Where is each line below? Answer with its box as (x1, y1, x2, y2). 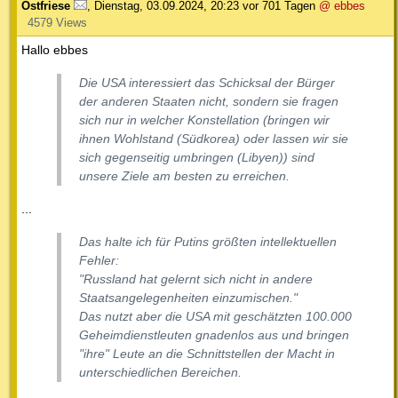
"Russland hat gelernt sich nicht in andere (79, 271, 313, 286)
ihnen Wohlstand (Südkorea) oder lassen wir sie (79, 131, 348, 146)
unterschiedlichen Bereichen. (79, 364, 242, 379)
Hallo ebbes (21, 42, 88, 57)
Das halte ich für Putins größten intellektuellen (79, 234, 337, 249)
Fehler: (79, 252, 119, 267)
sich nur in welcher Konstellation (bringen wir (79, 112, 330, 127)
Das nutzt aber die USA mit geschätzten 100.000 (79, 308, 352, 323)
